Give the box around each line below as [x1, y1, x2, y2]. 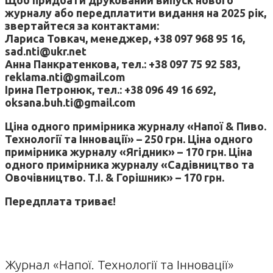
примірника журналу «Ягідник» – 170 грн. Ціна [5, 145, 252, 158]
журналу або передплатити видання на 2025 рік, [5, 6, 266, 19]
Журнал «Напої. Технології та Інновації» [5, 257, 234, 272]
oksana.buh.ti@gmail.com [5, 96, 135, 108]
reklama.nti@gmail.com [5, 70, 125, 83]
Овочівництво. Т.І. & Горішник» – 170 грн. [5, 171, 224, 183]
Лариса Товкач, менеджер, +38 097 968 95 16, [5, 32, 245, 44]
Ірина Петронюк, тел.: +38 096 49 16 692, [5, 83, 216, 96]
